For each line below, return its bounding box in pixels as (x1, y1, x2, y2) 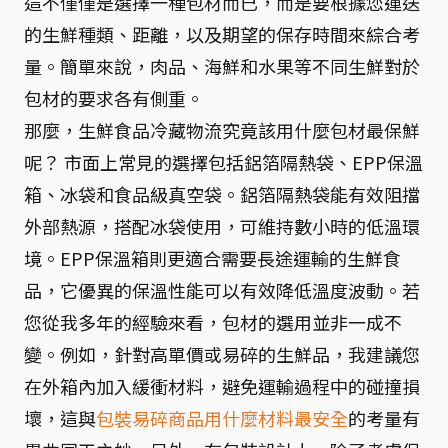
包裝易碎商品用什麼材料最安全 (96, 405, 348, 431)
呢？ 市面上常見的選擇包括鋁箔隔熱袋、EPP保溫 (24, 149, 423, 175)
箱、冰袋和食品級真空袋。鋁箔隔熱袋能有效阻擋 (24, 181, 420, 207)
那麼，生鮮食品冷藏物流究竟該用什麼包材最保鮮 (24, 117, 420, 143)
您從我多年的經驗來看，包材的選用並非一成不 (24, 309, 402, 335)
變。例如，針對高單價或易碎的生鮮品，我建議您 (24, 341, 420, 367)
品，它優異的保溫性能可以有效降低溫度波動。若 (24, 277, 420, 303)
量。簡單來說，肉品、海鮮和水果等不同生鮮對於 (24, 53, 420, 79)
